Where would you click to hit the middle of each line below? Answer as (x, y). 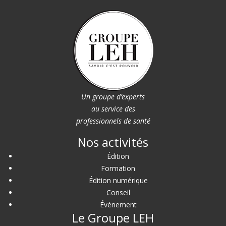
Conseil (118, 193)
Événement (118, 205)
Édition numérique (118, 181)
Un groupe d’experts (113, 97)
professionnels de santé (113, 121)
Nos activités (113, 142)
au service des (113, 109)
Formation (118, 168)
